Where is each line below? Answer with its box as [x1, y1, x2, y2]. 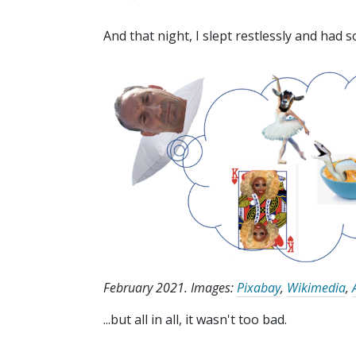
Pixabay [237, 279, 281, 297]
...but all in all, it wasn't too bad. [103, 311, 287, 329]
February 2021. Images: [103, 279, 237, 297]
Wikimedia [287, 279, 346, 297]
